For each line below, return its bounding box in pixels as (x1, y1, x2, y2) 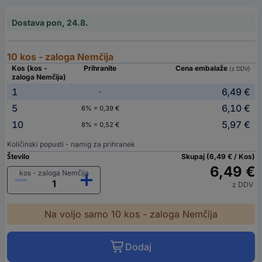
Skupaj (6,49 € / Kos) (181, 152, 255, 161)
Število (7, 152, 29, 161)
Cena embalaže (175, 64, 229, 73)
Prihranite (84, 64, 116, 73)
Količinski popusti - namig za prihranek (7, 140, 135, 149)
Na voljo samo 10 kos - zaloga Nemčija (44, 208, 218, 220)
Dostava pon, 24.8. (12, 18, 88, 28)
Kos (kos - (12, 64, 47, 73)
